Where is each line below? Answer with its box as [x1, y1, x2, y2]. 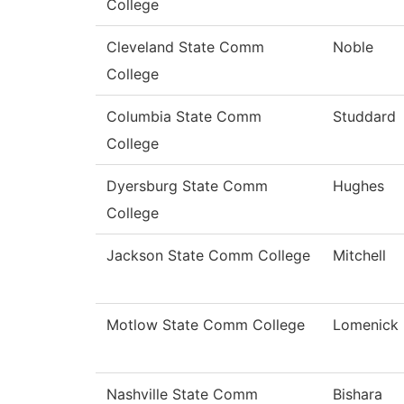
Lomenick [333, 316, 399, 335]
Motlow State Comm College [106, 316, 305, 335]
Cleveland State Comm [106, 38, 264, 57]
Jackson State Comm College [106, 246, 310, 265]
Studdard [333, 107, 396, 126]
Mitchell [333, 246, 386, 265]
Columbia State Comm [106, 107, 262, 126]
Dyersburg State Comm [106, 177, 268, 196]
